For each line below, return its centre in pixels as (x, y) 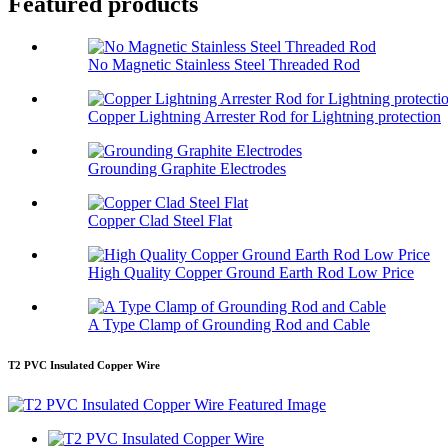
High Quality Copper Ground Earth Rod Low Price (251, 273)
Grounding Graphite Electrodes (187, 169)
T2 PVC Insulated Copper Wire (84, 365)
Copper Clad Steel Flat (160, 221)
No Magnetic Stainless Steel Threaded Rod (224, 65)
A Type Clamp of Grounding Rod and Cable (229, 325)
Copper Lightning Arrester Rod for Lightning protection (264, 117)
